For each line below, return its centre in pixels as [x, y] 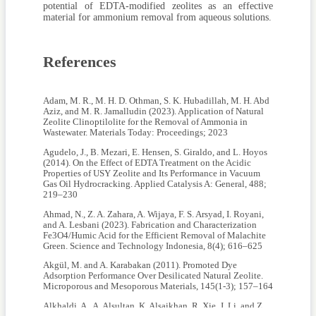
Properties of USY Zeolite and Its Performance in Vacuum [152, 173]
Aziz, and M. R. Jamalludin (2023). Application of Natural [153, 112]
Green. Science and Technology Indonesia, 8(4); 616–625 [153, 246]
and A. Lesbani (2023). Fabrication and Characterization [150, 225]
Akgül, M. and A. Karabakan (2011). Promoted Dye [140, 266]
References [80, 62]
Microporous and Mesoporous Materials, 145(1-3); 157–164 [158, 287]
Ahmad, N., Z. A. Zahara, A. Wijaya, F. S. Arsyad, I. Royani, [153, 214]
